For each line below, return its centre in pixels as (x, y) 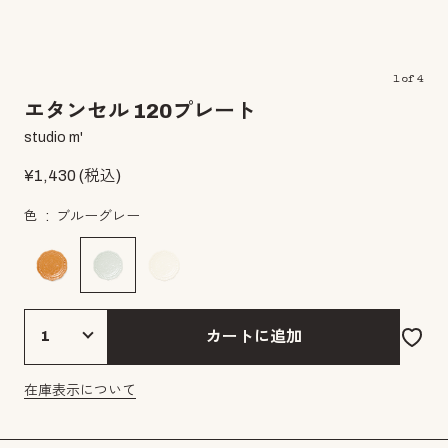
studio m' (53, 137)
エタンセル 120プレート (140, 111)
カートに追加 (254, 336)
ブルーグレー (98, 216)
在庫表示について (80, 390)
